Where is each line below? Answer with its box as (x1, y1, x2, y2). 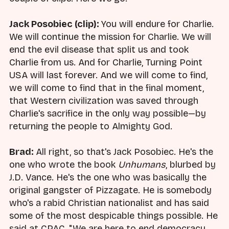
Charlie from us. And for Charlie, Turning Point (9, 56, 202, 68)
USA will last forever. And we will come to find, (9, 69, 208, 81)
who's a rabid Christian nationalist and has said (9, 197, 209, 209)
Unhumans (118, 158, 166, 170)
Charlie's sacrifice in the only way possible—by (9, 107, 206, 119)
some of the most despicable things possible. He (9, 210, 218, 221)
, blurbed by (166, 158, 216, 170)
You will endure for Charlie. (101, 18, 214, 30)
